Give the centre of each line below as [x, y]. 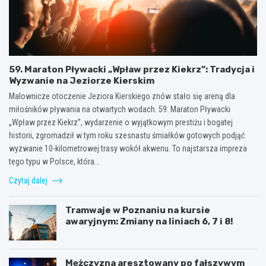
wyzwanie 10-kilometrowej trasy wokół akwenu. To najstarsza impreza [128, 148]
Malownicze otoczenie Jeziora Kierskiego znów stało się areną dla [122, 96]
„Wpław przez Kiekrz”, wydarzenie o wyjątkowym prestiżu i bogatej [121, 122]
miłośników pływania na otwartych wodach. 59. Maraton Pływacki [120, 109]
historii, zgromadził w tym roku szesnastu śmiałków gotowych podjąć [127, 135]
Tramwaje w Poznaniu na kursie [138, 210]
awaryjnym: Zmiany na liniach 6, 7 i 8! [149, 221]
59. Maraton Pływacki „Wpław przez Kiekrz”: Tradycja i [132, 69]
